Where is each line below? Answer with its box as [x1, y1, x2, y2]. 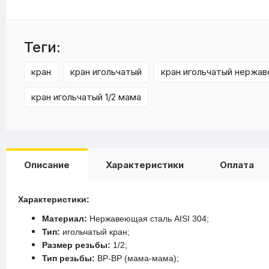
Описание [24, 159, 70, 171]
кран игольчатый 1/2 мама [31, 91, 141, 103]
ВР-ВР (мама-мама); [95, 253, 179, 263]
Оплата [220, 159, 254, 171]
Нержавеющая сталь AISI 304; [87, 214, 209, 223]
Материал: [42, 214, 87, 223]
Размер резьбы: [42, 240, 110, 250]
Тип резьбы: [42, 253, 95, 263]
